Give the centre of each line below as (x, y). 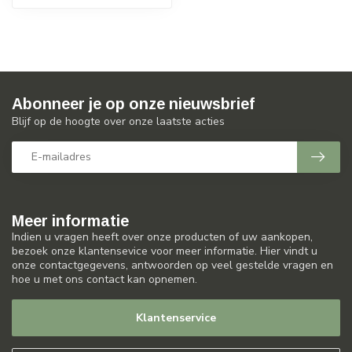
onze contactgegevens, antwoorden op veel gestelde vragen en (172, 265)
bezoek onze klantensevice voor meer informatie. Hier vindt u (165, 251)
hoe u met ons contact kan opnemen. (104, 279)
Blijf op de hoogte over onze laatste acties (118, 121)
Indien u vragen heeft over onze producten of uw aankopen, (162, 236)
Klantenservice (176, 318)
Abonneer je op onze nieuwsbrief (133, 103)
